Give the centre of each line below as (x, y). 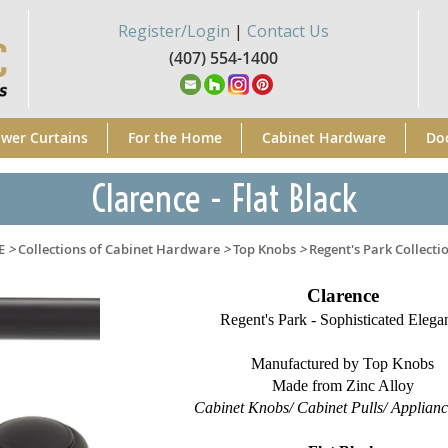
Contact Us (288, 31)
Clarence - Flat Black (224, 199)
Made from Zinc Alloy (342, 385)
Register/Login (174, 31)
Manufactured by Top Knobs (343, 363)
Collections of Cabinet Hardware (118, 249)
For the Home (174, 137)
